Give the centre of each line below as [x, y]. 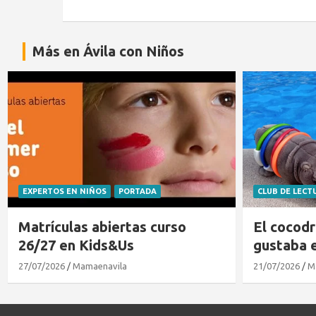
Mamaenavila [100, 266]
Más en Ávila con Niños [108, 51]
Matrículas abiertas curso [102, 227]
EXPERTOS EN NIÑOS [65, 192]
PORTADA [138, 192]
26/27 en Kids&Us [76, 245]
